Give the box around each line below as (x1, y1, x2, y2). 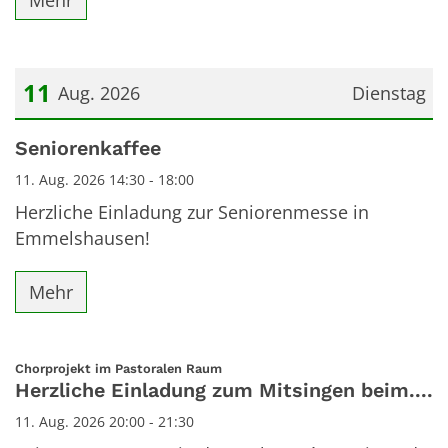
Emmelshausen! (15, 226, 150, 251)
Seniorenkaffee (15, 137, 161, 161)
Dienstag (351, 81, 426, 106)
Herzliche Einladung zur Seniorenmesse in (15, 200, 369, 225)
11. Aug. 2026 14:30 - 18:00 (15, 170, 194, 190)
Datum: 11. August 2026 (14, 126, 214, 151)
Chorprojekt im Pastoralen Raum (15, 360, 222, 376)
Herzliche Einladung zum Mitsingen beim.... (15, 379, 433, 403)
